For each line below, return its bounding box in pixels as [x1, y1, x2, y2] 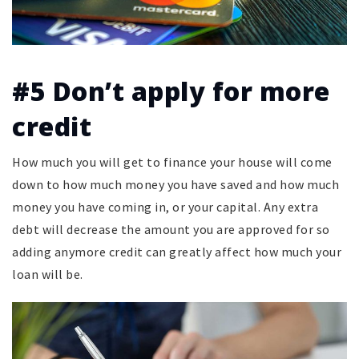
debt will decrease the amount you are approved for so [12, 220, 330, 237]
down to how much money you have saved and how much [12, 175, 339, 192]
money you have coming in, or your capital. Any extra [12, 198, 318, 215]
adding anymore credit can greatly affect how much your [12, 243, 341, 260]
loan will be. [12, 265, 83, 282]
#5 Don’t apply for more [12, 73, 330, 108]
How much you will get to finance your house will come [12, 153, 333, 170]
